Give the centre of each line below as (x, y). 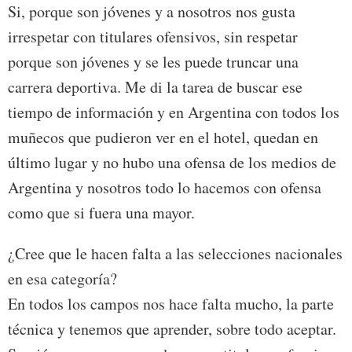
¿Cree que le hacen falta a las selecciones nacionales (175, 253)
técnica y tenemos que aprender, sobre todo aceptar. (172, 328)
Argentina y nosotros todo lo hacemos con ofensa (165, 187)
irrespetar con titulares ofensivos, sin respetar (153, 36)
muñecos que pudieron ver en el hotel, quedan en (163, 137)
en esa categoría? (62, 278)
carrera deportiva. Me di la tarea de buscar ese (155, 86)
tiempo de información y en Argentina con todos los (174, 112)
